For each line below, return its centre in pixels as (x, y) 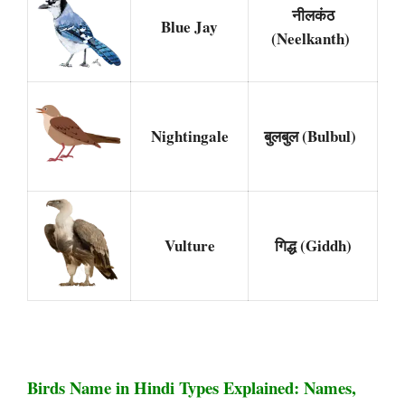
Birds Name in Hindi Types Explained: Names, (192, 387)
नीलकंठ (313, 14)
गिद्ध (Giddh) (313, 245)
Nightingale (189, 136)
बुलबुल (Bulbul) (313, 136)
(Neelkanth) (313, 38)
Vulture (189, 245)
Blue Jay (189, 26)
